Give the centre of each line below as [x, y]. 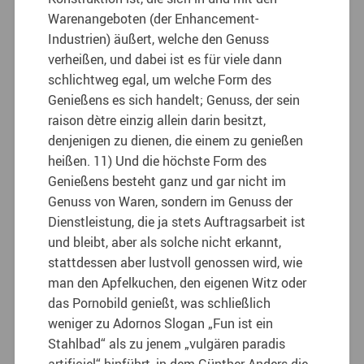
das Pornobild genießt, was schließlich [160, 303]
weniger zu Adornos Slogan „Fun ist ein [161, 323]
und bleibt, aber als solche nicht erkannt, [165, 242]
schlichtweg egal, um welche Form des [160, 79]
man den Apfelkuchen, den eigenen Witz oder [178, 282]
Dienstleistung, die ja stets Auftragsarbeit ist [177, 221]
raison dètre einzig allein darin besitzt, [157, 120]
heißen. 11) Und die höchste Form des [158, 160]
